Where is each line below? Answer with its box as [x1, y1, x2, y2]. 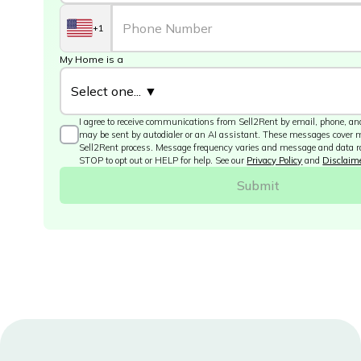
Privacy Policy [247, 155, 303, 166]
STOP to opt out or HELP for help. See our [79, 155, 247, 166]
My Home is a [60, 53, 124, 65]
